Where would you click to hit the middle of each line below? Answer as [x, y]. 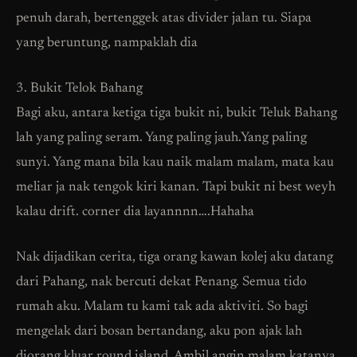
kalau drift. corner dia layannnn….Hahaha [135, 212]
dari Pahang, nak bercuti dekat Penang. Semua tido [161, 282]
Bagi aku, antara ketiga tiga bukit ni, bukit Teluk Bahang [177, 113]
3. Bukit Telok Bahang [79, 88]
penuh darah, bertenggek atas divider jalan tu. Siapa [164, 18]
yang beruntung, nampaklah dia [107, 43]
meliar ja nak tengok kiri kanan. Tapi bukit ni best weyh [176, 187]
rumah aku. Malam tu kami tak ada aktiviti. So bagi [162, 307]
